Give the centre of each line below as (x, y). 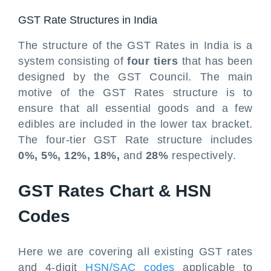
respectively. (202, 155)
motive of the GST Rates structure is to (135, 93)
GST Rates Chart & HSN (115, 191)
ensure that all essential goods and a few (135, 108)
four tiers (153, 61)
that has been (216, 61)
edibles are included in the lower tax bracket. (135, 124)
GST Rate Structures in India (88, 20)
